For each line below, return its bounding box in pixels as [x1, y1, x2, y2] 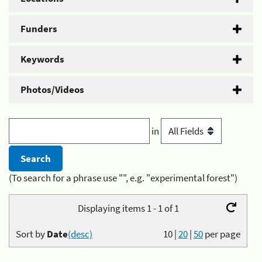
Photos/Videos [20, 82, 84, 96]
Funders [20, 22, 57, 35]
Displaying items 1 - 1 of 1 [77, 201, 179, 215]
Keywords [20, 52, 64, 65]
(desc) [68, 227, 93, 240]
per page [204, 227, 240, 240]
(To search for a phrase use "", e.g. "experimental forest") [9, 171, 237, 185]
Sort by [16, 227, 47, 240]
